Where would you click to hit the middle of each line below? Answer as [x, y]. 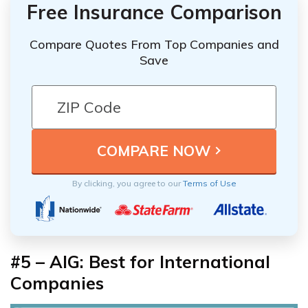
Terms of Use [209, 183]
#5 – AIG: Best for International [140, 261]
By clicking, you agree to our [127, 183]
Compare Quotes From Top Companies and [154, 44]
